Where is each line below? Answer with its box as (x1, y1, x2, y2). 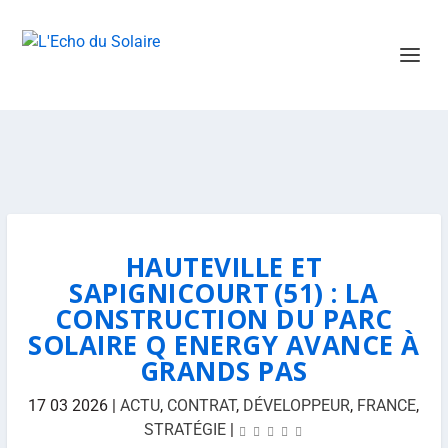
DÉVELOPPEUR (243, 396, 351, 415)
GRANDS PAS (139, 353, 308, 389)
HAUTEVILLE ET (125, 249, 323, 285)
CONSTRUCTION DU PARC (54, 301, 393, 337)
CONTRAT (167, 396, 237, 415)
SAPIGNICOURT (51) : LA (69, 275, 379, 311)
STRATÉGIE (143, 420, 226, 439)
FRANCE (357, 396, 417, 415)
